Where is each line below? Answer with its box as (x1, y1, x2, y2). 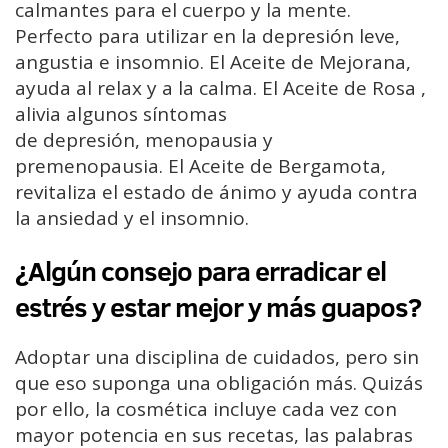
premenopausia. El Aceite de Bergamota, (15, 152, 386, 179)
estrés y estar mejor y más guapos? (15, 288, 421, 327)
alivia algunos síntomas (15, 100, 227, 127)
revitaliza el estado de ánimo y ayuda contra (15, 178, 418, 205)
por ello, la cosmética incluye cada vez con (15, 396, 397, 423)
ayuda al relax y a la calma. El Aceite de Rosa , (15, 74, 426, 101)
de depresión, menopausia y (15, 126, 273, 153)
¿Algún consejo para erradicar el (15, 252, 386, 291)
